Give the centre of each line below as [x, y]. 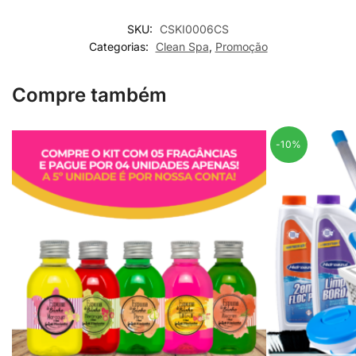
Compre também [89, 95]
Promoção [241, 46]
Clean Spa [182, 46]
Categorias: [120, 46]
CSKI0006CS [194, 29]
